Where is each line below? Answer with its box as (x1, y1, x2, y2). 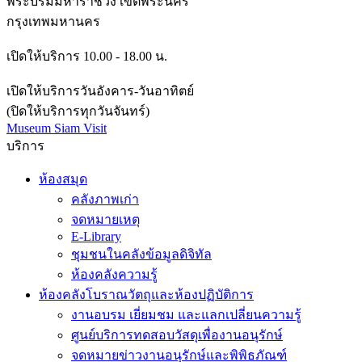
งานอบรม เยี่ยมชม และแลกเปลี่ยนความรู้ (71, 307, 301, 322)
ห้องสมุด (39, 171, 87, 186)
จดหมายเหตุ (71, 212, 140, 226)
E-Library (71, 229, 121, 243)
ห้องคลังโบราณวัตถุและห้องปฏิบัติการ (39, 287, 254, 301)
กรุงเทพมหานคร (6, 14, 100, 28)
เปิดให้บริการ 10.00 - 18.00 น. (6, 48, 167, 63)
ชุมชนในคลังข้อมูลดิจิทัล (71, 246, 212, 261)
